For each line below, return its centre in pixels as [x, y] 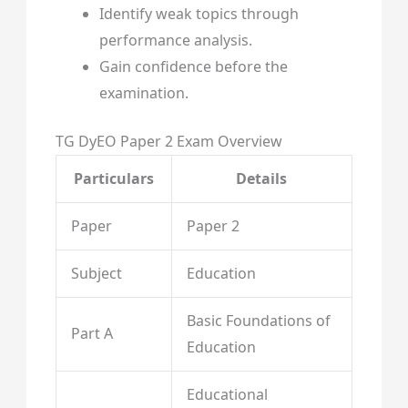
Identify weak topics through [199, 14]
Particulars [113, 179]
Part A [92, 334]
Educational [227, 395]
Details [262, 179]
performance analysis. [175, 41]
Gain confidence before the [193, 67]
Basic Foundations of [258, 321]
